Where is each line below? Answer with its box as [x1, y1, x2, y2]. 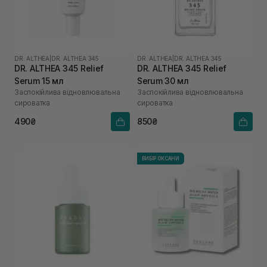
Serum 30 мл [137, 75, 189, 86]
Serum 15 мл [14, 75, 64, 86]
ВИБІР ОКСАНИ [142, 155, 180, 162]
